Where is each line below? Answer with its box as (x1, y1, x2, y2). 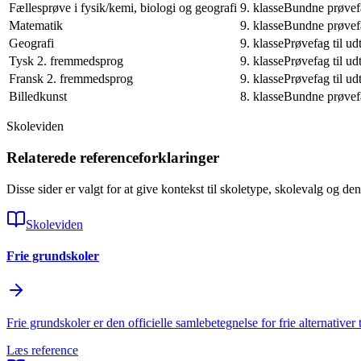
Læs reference (6, 343, 78, 358)
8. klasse (240, 89, 284, 104)
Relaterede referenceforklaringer (6, 149, 219, 167)
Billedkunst (9, 89, 67, 104)
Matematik (9, 19, 63, 33)
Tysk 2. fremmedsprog (9, 54, 123, 68)
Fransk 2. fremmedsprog (9, 72, 133, 86)
